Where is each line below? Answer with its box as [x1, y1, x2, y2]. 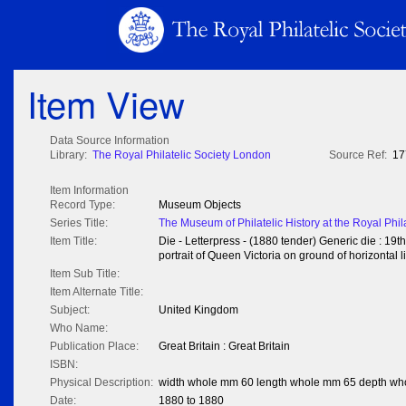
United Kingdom [159, 304, 238, 317]
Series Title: [50, 217, 108, 230]
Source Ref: [329, 149, 387, 162]
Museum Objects [159, 198, 241, 212]
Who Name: [50, 322, 108, 335]
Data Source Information [50, 134, 169, 148]
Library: [50, 149, 87, 162]
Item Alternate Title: [50, 285, 143, 299]
